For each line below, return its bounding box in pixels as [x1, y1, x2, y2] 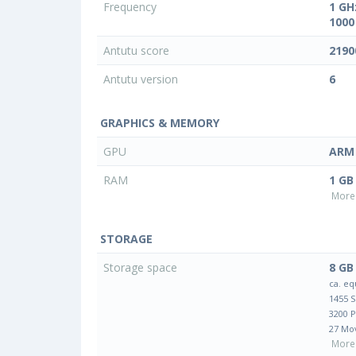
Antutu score [103, 42, 172, 58]
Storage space [103, 259, 180, 275]
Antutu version [103, 71, 178, 87]
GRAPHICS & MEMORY [97, 114, 219, 130]
